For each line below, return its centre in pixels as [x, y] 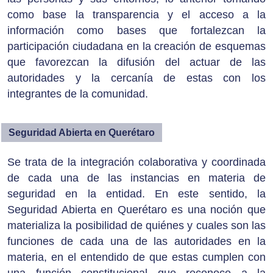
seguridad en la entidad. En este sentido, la [136, 194]
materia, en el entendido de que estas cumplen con [136, 257]
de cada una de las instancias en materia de [136, 178]
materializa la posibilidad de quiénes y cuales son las [136, 226]
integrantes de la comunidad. [78, 94]
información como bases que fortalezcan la [136, 31]
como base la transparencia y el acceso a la [136, 15]
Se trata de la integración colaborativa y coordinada [136, 162]
